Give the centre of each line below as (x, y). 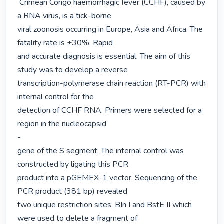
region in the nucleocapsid (62, 124)
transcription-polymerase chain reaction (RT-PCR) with (112, 84)
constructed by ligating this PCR (73, 165)
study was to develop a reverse (73, 70)
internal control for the (56, 97)
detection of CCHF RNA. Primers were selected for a (110, 111)
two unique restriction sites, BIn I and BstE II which (105, 205)
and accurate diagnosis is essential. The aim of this (104, 57)
